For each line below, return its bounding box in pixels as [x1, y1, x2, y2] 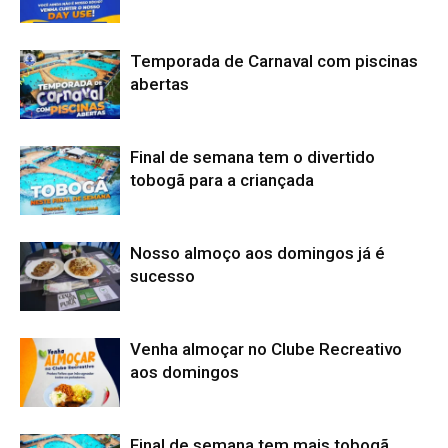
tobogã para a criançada [130, 170, 314, 190]
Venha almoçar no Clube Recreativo [130, 339, 402, 359]
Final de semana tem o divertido [130, 147, 375, 167]
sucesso [130, 266, 195, 286]
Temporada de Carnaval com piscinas [130, 51, 418, 71]
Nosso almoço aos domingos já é [130, 243, 385, 263]
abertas [130, 74, 189, 94]
